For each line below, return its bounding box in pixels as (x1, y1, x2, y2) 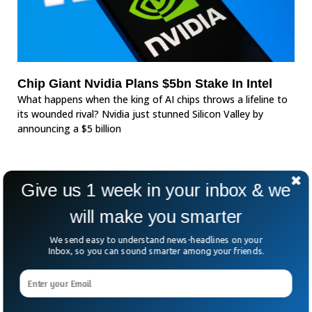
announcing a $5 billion (17, 122, 121, 135)
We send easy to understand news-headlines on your (49, 234, 263, 245)
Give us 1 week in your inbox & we (21, 180, 291, 201)
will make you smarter (70, 206, 242, 227)
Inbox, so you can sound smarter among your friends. (48, 245, 264, 256)
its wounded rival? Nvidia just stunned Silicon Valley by (17, 107, 263, 120)
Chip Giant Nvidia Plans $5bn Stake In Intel (17, 77, 272, 91)
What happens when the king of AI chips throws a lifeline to (17, 93, 288, 106)
